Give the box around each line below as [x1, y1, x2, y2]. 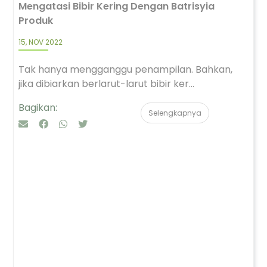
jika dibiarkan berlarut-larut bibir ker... [18, 77, 194, 91]
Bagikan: [18, 101, 57, 114]
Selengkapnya [148, 108, 201, 118]
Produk [18, 14, 53, 27]
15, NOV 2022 [18, 37, 63, 47]
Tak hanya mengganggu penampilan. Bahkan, [18, 63, 232, 76]
